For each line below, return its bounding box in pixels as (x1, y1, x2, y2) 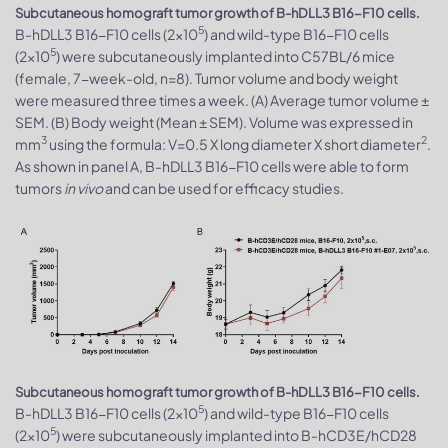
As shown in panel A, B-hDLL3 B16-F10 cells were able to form (15, 156, 409, 175)
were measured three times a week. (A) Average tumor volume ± (15, 90, 429, 109)
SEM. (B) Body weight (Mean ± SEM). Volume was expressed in (15, 112, 413, 131)
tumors (15, 178, 64, 197)
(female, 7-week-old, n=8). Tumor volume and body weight (15, 68, 398, 87)
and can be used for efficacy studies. (103, 178, 344, 197)
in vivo (64, 178, 103, 197)
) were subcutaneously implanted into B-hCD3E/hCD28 (56, 425, 417, 444)
